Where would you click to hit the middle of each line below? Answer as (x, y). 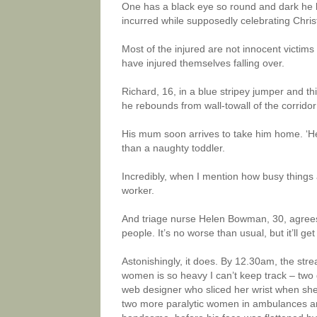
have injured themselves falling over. (203, 63)
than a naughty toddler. (173, 148)
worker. (138, 190)
